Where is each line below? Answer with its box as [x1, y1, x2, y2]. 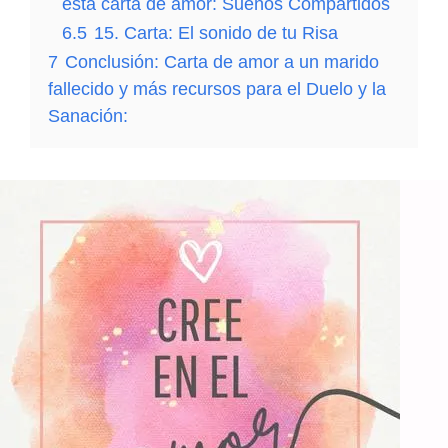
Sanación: [48, 105, 128, 126]
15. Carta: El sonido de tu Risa [94, 22, 338, 43]
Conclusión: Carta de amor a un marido [65, 51, 379, 72]
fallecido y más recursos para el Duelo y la [48, 78, 386, 99]
